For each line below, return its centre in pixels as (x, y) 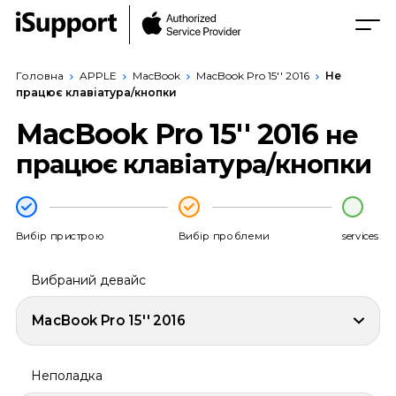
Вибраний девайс (88, 280)
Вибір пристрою (60, 236)
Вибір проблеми (223, 236)
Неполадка (66, 376)
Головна (39, 76)
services (360, 236)
